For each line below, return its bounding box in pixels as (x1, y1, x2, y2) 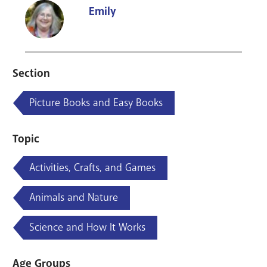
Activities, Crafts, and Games (29, 161, 156, 175)
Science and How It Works (29, 221, 145, 234)
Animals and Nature (29, 191, 118, 204)
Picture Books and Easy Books (29, 95, 163, 109)
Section (13, 66, 50, 80)
